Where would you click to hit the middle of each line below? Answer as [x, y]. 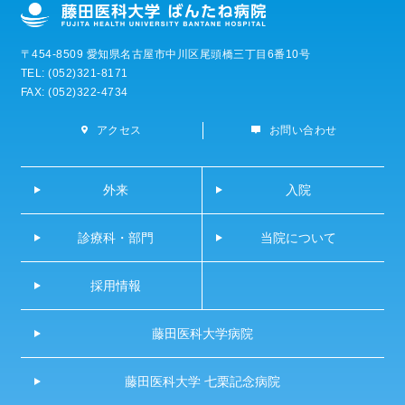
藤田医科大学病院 [202, 334]
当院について [298, 238]
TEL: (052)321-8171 [74, 74]
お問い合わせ [303, 131]
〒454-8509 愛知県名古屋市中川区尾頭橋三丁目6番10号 [165, 55]
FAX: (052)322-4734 [74, 93]
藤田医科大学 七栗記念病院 [202, 382]
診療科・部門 [115, 238]
